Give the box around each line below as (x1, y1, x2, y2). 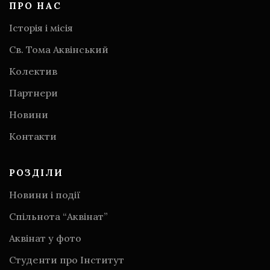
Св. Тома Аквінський (9, 43, 108, 56)
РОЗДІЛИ (9, 167, 63, 179)
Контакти (9, 130, 57, 143)
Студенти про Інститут (9, 254, 124, 266)
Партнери (9, 87, 58, 99)
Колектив (9, 65, 57, 78)
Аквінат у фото (9, 232, 81, 245)
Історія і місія (9, 22, 73, 34)
